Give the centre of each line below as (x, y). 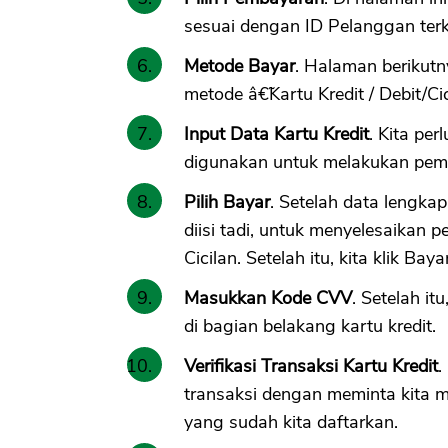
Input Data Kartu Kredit (276, 133)
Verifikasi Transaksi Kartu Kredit (311, 365)
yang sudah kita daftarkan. (291, 421)
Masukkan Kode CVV (268, 297)
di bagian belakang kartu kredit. (310, 325)
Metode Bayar (239, 65)
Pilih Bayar (227, 201)
